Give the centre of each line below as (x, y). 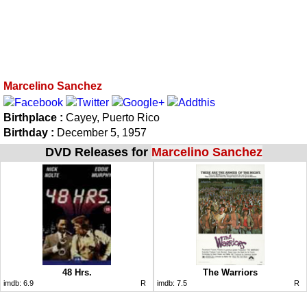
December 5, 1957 (100, 132)
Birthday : (29, 132)
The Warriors (230, 272)
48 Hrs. (77, 272)
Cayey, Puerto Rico (113, 117)
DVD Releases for (98, 152)
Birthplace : (35, 117)
